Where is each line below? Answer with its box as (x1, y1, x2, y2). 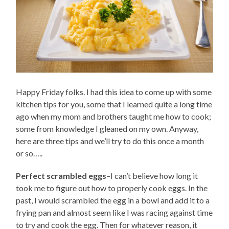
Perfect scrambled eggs (16, 170, 107, 180)
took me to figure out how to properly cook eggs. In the (16, 182, 208, 193)
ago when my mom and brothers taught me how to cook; (16, 111, 212, 121)
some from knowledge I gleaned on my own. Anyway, (16, 123, 199, 133)
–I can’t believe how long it (106, 170, 198, 180)
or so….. (16, 148, 43, 158)
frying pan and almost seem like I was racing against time (16, 207, 213, 217)
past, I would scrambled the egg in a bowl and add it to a (16, 195, 210, 205)
